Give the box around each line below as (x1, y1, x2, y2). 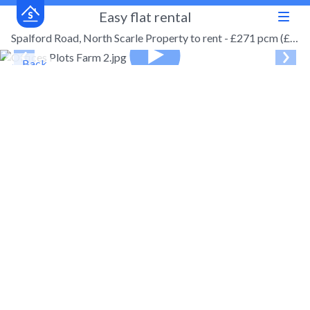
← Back (9, 57, 47, 70)
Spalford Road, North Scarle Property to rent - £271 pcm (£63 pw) (290, 31, 298, 44)
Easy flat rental (99, 8, 192, 25)
